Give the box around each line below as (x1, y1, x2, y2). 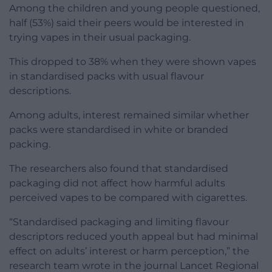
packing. (9, 138, 50, 151)
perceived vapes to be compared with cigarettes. (9, 192, 247, 204)
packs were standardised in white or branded (9, 124, 228, 136)
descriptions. (9, 85, 71, 97)
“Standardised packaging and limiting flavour (9, 216, 229, 228)
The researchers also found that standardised (9, 163, 228, 175)
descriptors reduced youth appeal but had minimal (9, 231, 258, 243)
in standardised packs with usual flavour (9, 70, 204, 83)
